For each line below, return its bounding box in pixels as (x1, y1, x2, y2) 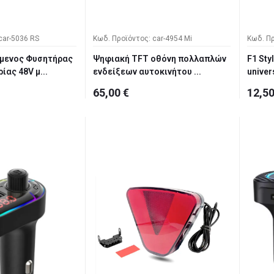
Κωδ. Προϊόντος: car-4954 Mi (93, 34, 192, 43)
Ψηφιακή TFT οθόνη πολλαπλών (93, 54, 226, 64)
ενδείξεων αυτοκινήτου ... (93, 67, 201, 77)
